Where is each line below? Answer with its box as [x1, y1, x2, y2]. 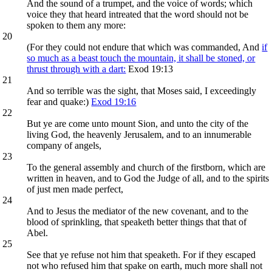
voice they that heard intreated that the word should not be [27, 8, 249, 19]
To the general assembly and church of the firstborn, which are [27, 161, 266, 172]
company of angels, [27, 140, 102, 151]
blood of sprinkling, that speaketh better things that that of [27, 216, 247, 227]
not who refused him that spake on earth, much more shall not [27, 260, 263, 271]
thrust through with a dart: [27, 63, 126, 74]
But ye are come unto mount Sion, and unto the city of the [27, 118, 249, 129]
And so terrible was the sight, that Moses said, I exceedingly [27, 85, 257, 96]
